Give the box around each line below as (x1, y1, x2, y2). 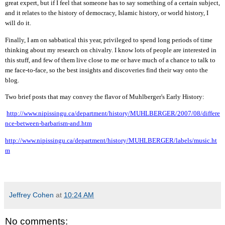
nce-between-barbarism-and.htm (5, 120, 92, 128)
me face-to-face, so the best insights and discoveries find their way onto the (5, 66, 208, 74)
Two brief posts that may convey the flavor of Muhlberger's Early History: (5, 93, 204, 101)
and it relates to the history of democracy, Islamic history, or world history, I (5, 9, 208, 17)
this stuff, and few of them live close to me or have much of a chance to (5, 56, 196, 64)
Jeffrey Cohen (9, 191, 54, 199)
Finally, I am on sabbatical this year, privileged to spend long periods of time (5, 36, 212, 44)
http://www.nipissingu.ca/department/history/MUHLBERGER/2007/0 (7, 109, 197, 118)
